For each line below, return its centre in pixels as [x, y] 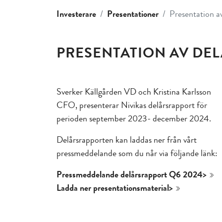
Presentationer [133, 14]
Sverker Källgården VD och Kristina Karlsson [134, 91]
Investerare [76, 14]
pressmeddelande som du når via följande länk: [137, 153]
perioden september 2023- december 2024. [134, 118]
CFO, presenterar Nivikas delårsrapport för [132, 105]
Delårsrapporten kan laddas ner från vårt [127, 139]
